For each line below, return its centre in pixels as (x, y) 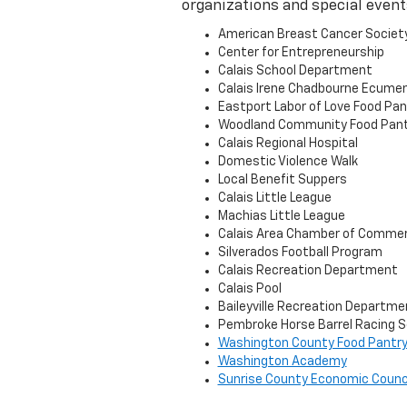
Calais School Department (295, 71)
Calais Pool (249, 289)
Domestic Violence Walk (288, 162)
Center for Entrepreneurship (301, 53)
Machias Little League (281, 216)
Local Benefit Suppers (282, 180)
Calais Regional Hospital (288, 144)
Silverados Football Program (300, 253)
